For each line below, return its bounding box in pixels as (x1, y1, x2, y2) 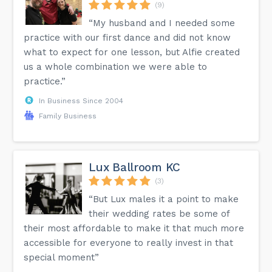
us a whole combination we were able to (24, 61, 208, 72)
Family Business (39, 111, 97, 120)
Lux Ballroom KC (89, 160, 180, 174)
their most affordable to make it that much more (24, 222, 245, 234)
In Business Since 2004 (39, 96, 124, 105)
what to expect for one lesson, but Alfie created (24, 46, 240, 58)
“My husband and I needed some (89, 17, 236, 29)
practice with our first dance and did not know (24, 32, 231, 43)
